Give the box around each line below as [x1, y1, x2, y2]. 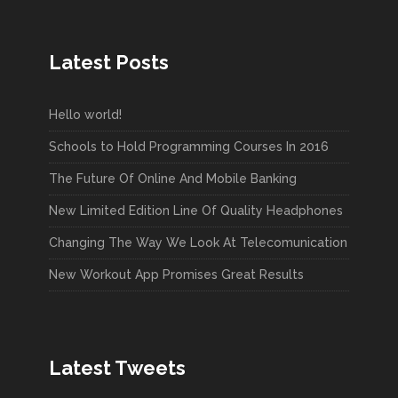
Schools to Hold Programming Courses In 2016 [49, 139, 329, 154]
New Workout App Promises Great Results [49, 267, 304, 282]
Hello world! [49, 107, 122, 122]
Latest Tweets [49, 355, 186, 379]
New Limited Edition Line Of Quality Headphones [49, 203, 343, 218]
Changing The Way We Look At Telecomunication [49, 235, 347, 250]
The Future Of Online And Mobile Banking [49, 171, 297, 186]
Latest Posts [49, 50, 169, 74]
